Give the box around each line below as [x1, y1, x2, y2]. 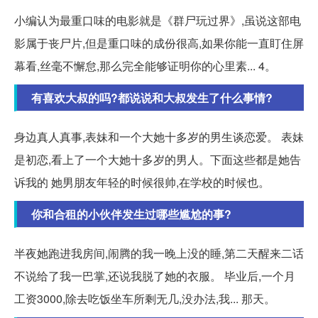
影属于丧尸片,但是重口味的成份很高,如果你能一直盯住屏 [14, 34, 304, 51]
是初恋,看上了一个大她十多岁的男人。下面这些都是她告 [14, 150, 301, 168]
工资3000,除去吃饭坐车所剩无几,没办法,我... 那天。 [14, 290, 275, 307]
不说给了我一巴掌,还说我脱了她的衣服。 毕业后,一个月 [14, 267, 295, 284]
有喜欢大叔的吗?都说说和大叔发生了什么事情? [31, 89, 273, 106]
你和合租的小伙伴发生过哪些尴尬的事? [31, 205, 231, 222]
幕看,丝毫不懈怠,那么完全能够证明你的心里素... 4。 [14, 57, 276, 74]
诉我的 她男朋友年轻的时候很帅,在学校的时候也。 [14, 173, 270, 190]
